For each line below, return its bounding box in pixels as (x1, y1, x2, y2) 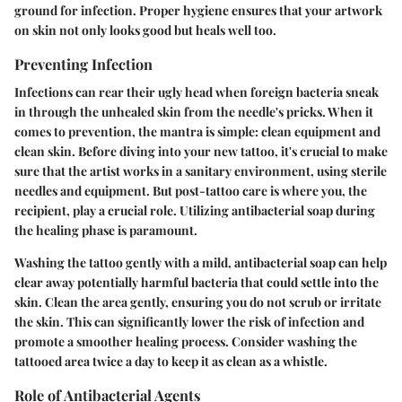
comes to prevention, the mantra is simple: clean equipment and (14, 123, 380, 141)
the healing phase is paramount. (14, 222, 197, 240)
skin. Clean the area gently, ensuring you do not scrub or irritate (14, 293, 381, 311)
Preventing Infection (14, 53, 153, 74)
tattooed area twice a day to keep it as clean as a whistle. (14, 353, 328, 371)
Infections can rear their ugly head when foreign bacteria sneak (14, 83, 379, 101)
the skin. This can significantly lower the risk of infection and (14, 313, 364, 331)
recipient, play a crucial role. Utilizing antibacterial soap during (14, 202, 375, 220)
